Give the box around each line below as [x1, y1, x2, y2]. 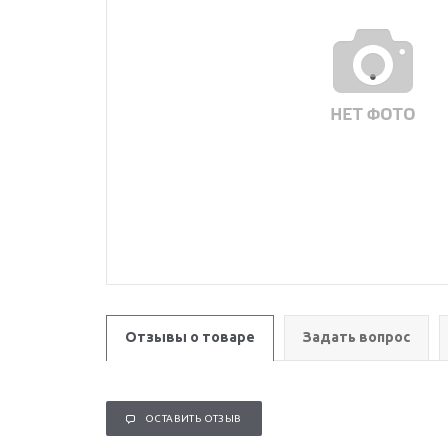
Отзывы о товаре [125, 329, 255, 345]
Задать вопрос [303, 329, 410, 345]
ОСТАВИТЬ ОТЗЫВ [145, 413, 242, 424]
